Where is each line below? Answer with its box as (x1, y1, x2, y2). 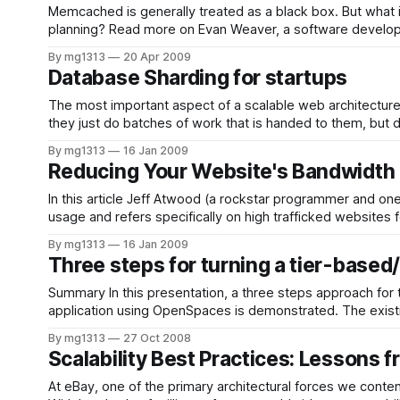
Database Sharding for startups (47, 65, 348, 90)
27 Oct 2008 (123, 331, 191, 345)
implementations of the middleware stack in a (47, 321, 324, 337)
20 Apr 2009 (123, 50, 191, 63)
